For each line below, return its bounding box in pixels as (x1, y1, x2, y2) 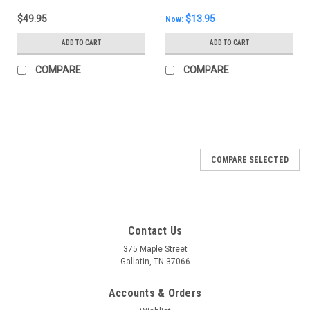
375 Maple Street (122, 244, 188, 255)
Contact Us (127, 224, 183, 238)
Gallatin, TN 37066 (120, 257, 190, 267)
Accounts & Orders (108, 286, 202, 300)
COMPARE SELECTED (211, 155, 289, 165)
